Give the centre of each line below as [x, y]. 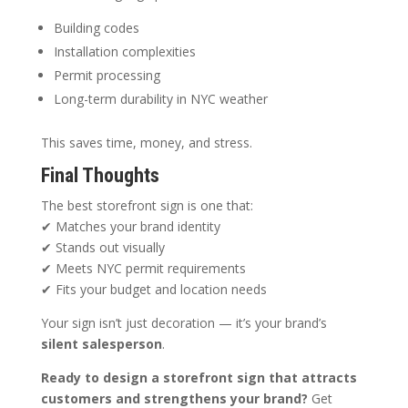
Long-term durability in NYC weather [160, 99]
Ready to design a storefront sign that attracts [199, 378]
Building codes [96, 28]
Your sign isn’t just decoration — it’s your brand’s [184, 323]
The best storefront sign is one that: [147, 206]
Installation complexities [124, 52]
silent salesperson [101, 344]
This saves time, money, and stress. [146, 143]
